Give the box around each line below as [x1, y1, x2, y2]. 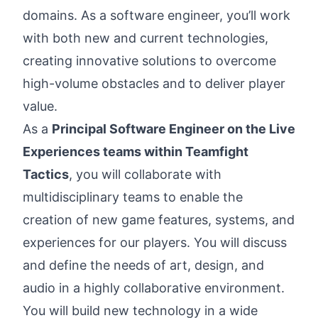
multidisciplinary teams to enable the [23, 190, 243, 204]
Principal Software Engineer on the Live [52, 121, 295, 136]
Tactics [23, 167, 69, 182]
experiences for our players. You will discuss [23, 235, 287, 250]
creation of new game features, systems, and [23, 212, 295, 227]
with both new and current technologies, [23, 31, 268, 45]
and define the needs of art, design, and [23, 258, 264, 273]
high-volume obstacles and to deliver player [23, 76, 285, 91]
